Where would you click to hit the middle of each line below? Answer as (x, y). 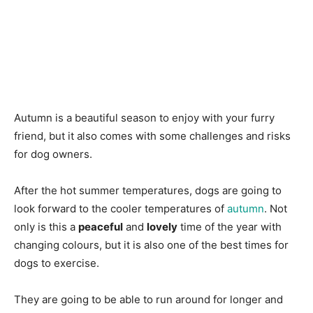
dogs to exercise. (57, 263)
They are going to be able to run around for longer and (148, 299)
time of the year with (230, 226)
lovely (162, 226)
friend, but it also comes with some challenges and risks (152, 136)
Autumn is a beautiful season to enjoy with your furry (144, 117)
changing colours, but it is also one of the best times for (151, 245)
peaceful (101, 226)
